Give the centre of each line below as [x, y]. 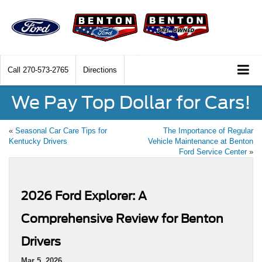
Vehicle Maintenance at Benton [201, 141]
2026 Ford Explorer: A [84, 196]
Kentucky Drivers [38, 141]
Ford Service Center [213, 151]
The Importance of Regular [208, 130]
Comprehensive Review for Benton [122, 218]
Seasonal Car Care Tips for [61, 130]
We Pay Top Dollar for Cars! [131, 102]
